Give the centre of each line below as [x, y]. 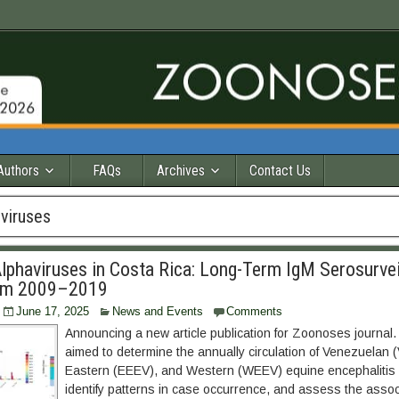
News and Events [157, 311]
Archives [181, 171]
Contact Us [280, 171]
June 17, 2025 [52, 311]
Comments [254, 311]
